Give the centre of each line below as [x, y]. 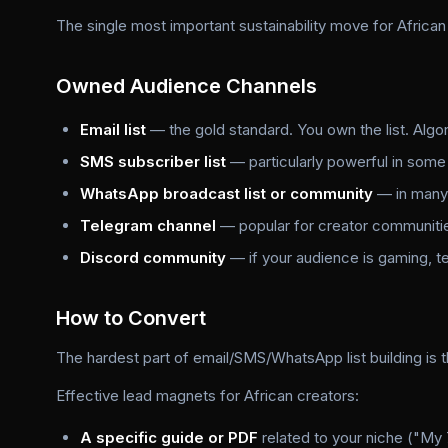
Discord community [153, 257]
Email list [113, 129]
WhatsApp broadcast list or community [226, 193]
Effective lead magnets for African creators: [207, 395]
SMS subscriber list [153, 161]
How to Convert [131, 318]
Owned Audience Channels [186, 86]
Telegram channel [148, 225]
